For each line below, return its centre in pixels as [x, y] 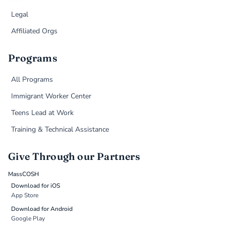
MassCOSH [23, 174]
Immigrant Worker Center [51, 96]
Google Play [28, 219]
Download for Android [42, 209]
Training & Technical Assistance [60, 130]
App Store [25, 195]
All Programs [32, 80]
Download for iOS [36, 186]
